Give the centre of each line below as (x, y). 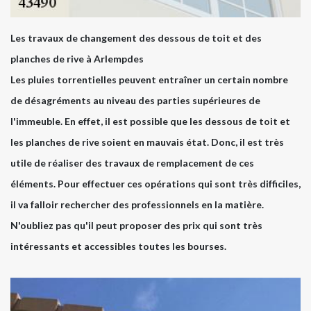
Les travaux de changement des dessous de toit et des (136, 37)
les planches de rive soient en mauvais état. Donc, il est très (147, 142)
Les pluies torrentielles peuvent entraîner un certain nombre (149, 79)
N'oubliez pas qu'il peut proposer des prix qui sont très (136, 225)
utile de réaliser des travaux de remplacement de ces (132, 162)
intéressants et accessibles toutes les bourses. (118, 246)
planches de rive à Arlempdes (77, 58)
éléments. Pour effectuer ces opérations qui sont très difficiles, (155, 183)
